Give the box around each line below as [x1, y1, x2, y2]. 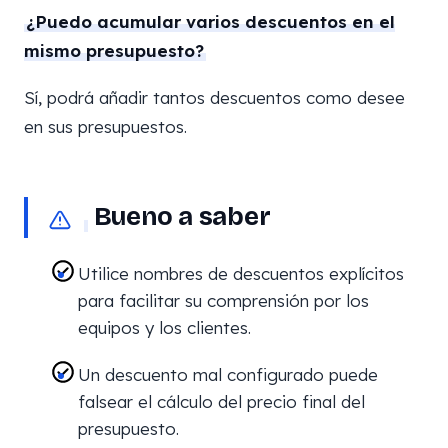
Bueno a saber [88, 201, 271, 232]
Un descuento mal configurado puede [77, 364, 378, 385]
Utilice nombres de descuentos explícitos [77, 263, 404, 284]
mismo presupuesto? [24, 40, 204, 61]
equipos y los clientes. [77, 317, 251, 338]
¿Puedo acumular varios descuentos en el [26, 11, 395, 32]
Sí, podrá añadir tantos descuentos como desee [24, 87, 405, 108]
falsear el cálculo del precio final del [77, 391, 365, 412]
